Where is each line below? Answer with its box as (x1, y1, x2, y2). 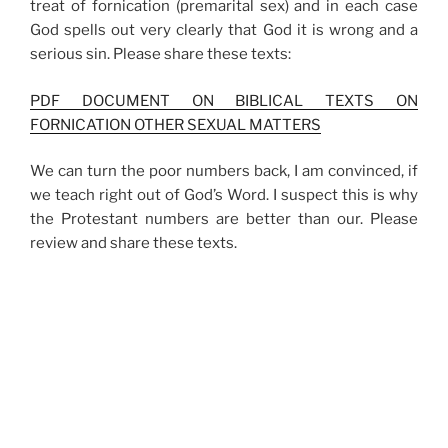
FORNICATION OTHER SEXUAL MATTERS (30, 115, 321, 134)
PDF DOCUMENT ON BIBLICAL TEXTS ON (30, 91, 418, 110)
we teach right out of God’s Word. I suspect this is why (30, 186, 418, 205)
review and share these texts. (30, 234, 237, 253)
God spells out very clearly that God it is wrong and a (30, 21, 418, 40)
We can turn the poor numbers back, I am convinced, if (30, 162, 418, 181)
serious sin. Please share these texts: (30, 45, 291, 64)
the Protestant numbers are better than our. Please (30, 210, 418, 229)
